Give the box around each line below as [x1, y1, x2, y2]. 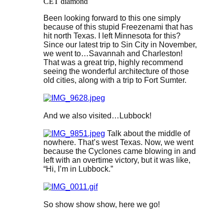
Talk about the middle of [105, 129, 190, 138]
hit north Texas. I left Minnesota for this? [43, 32, 181, 40]
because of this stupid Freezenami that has [43, 23, 193, 32]
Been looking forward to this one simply [43, 14, 181, 23]
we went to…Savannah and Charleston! [43, 49, 183, 58]
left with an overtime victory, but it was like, [43, 156, 190, 165]
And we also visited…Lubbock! [43, 111, 151, 120]
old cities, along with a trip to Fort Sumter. [43, 76, 186, 85]
